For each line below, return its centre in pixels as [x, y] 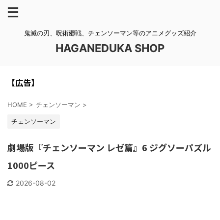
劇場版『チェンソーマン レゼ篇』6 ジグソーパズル [109, 147]
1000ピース [31, 165]
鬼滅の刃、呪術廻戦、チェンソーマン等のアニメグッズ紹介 [110, 33]
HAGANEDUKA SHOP [110, 48]
